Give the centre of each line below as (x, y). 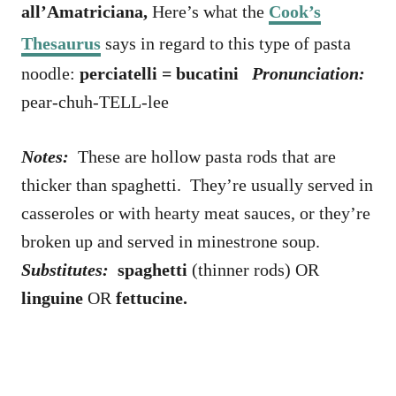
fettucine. (149, 298)
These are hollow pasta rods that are (207, 157)
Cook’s (295, 12)
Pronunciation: (306, 74)
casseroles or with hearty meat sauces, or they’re (196, 213)
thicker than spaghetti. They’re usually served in (197, 185)
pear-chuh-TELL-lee (97, 102)
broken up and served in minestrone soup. (173, 242)
